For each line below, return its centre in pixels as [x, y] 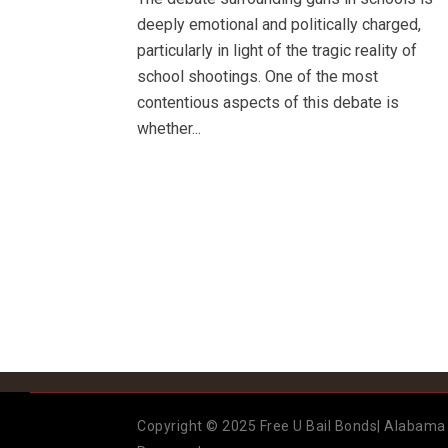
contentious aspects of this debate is [268, 103]
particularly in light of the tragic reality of [277, 51]
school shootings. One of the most [257, 77]
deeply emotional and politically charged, [279, 25]
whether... [169, 129]
